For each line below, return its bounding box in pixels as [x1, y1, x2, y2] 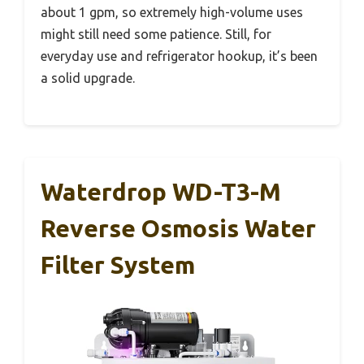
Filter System [41, 251, 195, 279]
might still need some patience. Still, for [41, 27, 271, 42]
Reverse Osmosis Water [41, 214, 316, 243]
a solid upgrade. [41, 71, 135, 86]
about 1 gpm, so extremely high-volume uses [41, 5, 303, 20]
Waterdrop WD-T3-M [41, 178, 281, 206]
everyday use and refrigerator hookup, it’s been [41, 49, 318, 64]
